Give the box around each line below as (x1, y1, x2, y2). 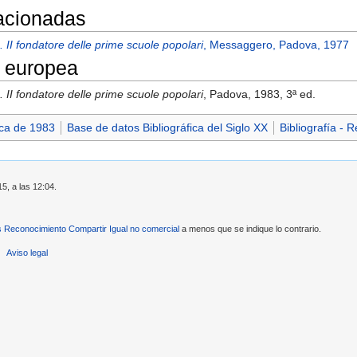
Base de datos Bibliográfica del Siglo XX (66, 120, 268, 134)
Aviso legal (6, 247, 49, 257)
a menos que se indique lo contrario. (179, 223, 321, 233)
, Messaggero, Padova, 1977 (203, 38, 350, 52)
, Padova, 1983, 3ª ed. (203, 87, 316, 100)
